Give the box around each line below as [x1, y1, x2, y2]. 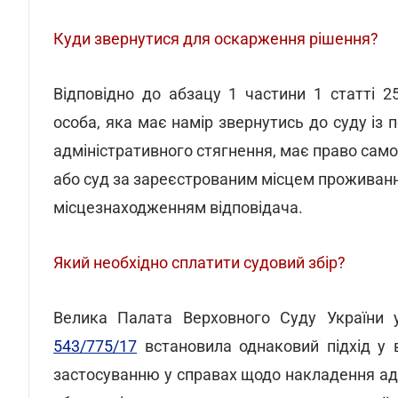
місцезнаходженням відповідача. [53, 198, 303, 217]
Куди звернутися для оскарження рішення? [53, 29, 378, 48]
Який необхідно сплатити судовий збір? [53, 253, 346, 272]
